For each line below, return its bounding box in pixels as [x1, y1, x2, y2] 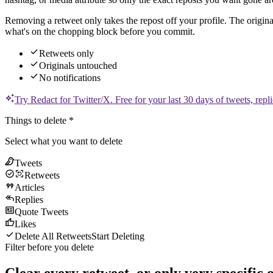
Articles [15, 182, 44, 193]
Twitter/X [73, 94, 110, 105]
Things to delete [5, 115, 66, 126]
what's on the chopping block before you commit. [5, 26, 195, 37]
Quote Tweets [15, 207, 68, 218]
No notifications [39, 73, 101, 83]
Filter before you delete [5, 242, 94, 253]
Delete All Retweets [15, 231, 91, 242]
